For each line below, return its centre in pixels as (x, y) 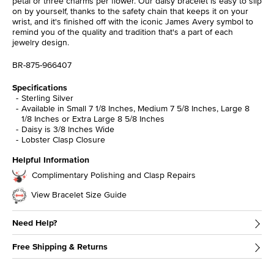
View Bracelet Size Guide (79, 194)
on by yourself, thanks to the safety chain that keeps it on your (130, 11)
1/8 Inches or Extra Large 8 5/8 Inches (93, 119)
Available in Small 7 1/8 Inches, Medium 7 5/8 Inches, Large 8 (135, 109)
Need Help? (35, 223)
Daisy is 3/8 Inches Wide (68, 129)
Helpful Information (51, 160)
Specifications (40, 88)
